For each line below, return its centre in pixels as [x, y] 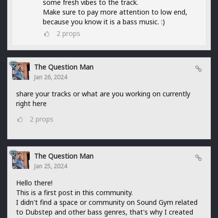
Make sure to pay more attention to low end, [115, 12]
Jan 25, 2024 [51, 166]
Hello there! [34, 182]
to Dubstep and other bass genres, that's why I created [105, 212]
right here [31, 103]
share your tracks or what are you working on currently [103, 93]
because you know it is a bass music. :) [104, 21]
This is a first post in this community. [74, 192]
